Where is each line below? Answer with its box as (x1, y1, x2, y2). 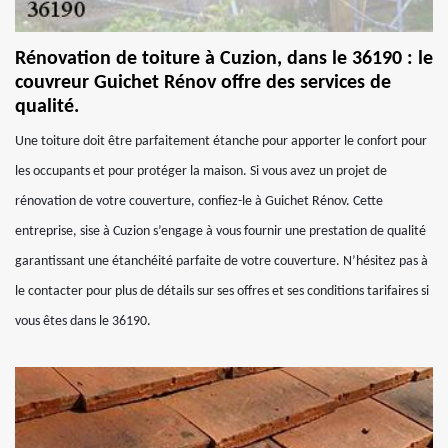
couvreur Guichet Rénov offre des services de (15, 73, 391, 93)
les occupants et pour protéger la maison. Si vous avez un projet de (15, 164, 387, 179)
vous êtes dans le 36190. (15, 314, 151, 329)
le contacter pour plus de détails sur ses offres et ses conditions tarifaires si (15, 284, 429, 299)
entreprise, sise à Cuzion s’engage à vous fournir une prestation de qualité (15, 224, 426, 239)
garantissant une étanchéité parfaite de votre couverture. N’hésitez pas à (15, 254, 428, 269)
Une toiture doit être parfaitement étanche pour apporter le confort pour (15, 134, 427, 149)
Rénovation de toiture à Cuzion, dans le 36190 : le (15, 49, 433, 69)
